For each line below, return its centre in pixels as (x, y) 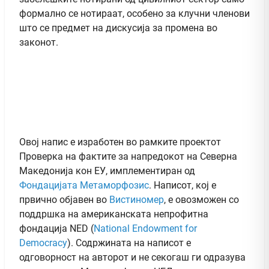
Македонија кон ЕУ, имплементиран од (107, 171)
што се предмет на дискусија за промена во (118, 28)
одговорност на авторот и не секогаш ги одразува (132, 257)
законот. (39, 42)
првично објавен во (64, 199)
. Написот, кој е (183, 185)
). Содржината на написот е (129, 243)
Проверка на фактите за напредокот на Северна (128, 156)
